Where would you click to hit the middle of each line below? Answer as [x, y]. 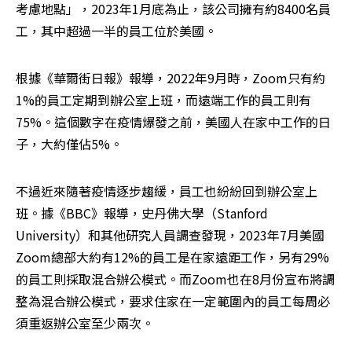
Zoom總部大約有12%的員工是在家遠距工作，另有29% [172, 257]
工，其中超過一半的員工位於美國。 [116, 31]
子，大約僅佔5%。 [69, 144]
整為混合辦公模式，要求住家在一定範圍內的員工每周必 [173, 301]
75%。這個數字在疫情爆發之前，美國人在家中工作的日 [173, 122]
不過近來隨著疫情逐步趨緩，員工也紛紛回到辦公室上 [167, 191]
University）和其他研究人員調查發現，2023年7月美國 [170, 235]
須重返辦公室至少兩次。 [85, 323]
